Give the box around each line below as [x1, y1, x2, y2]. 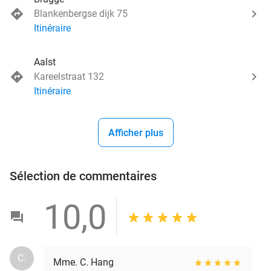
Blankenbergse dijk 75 [34, 7, 128, 19]
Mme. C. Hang [53, 256, 114, 268]
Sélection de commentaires [10, 168, 157, 183]
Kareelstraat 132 [34, 70, 104, 82]
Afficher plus [108, 126, 163, 139]
